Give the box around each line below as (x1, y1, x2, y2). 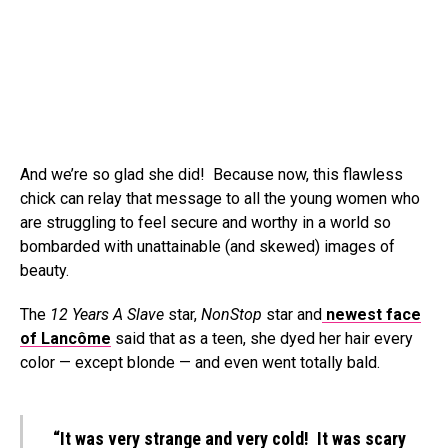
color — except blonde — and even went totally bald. (20, 353, 380, 372)
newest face (322, 305, 421, 324)
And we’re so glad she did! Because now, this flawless (20, 165, 403, 184)
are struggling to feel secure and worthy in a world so (20, 213, 391, 232)
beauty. (20, 261, 69, 280)
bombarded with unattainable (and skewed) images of (20, 237, 395, 256)
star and (262, 305, 322, 324)
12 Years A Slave (50, 305, 168, 324)
